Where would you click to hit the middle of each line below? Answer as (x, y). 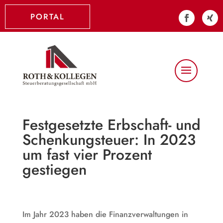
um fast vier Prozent (87, 154)
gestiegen (54, 169)
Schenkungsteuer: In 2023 (109, 139)
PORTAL (48, 17)
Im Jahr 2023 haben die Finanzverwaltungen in (105, 214)
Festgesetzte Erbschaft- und (111, 124)
